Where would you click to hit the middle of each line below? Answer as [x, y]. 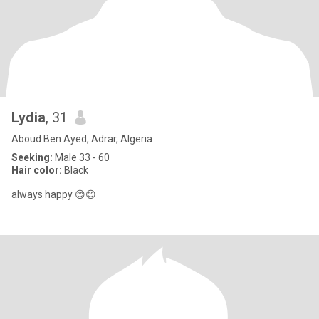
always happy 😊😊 [54, 194]
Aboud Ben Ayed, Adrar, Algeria [82, 139]
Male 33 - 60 [81, 157]
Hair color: [37, 170]
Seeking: [32, 157]
